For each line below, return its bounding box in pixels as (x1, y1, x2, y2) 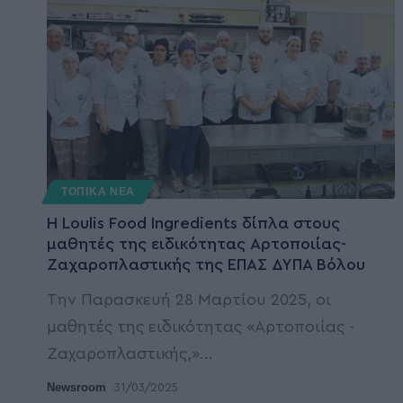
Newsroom (47, 380, 106, 394)
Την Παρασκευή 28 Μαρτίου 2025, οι (47, 291, 331, 308)
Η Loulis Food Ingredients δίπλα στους (47, 214, 340, 231)
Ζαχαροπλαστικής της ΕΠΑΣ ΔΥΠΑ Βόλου (47, 255, 365, 273)
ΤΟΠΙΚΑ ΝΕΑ (61, 185, 135, 197)
